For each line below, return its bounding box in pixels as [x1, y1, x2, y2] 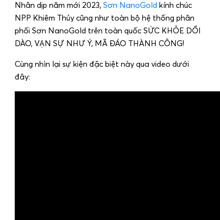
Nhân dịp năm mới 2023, [15, 1, 103, 9]
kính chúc [157, 1, 192, 9]
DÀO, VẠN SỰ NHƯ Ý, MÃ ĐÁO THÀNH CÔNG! [15, 40, 184, 48]
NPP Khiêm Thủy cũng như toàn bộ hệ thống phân [15, 14, 194, 22]
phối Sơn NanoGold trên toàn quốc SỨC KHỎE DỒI [15, 27, 201, 35]
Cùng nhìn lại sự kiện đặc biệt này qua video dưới [15, 60, 189, 68]
